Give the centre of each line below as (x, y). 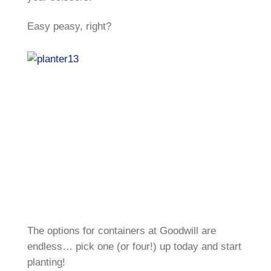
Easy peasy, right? (69, 26)
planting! (46, 263)
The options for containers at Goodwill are (121, 231)
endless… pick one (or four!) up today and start (134, 247)
